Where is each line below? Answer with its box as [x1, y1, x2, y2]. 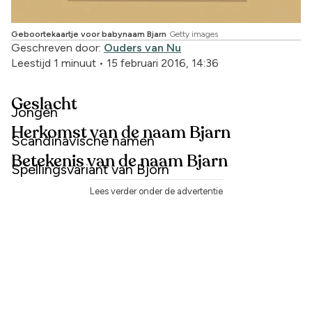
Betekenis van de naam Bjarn [11, 153, 228, 171]
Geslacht [11, 96, 77, 114]
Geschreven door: [11, 41, 104, 55]
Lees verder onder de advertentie [89, 186, 223, 197]
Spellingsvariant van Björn [11, 161, 169, 178]
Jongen [18, 104, 58, 121]
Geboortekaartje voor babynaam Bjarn [11, 29, 166, 40]
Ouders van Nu [104, 41, 181, 55]
